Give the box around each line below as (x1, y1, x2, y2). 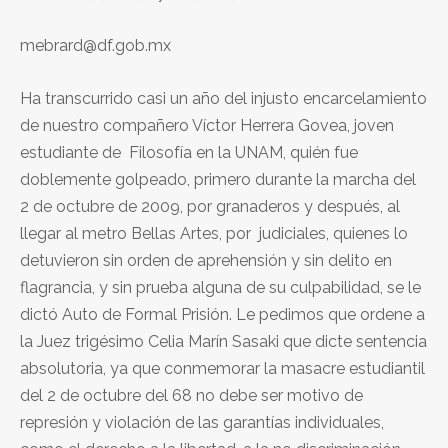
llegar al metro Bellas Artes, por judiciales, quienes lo (20, 223, 408, 243)
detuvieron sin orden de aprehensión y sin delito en (20, 250, 392, 270)
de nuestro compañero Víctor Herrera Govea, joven (20, 115, 394, 135)
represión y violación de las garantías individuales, (20, 412, 384, 432)
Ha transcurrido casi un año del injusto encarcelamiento (20, 88, 427, 108)
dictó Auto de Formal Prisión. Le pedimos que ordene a (20, 304, 425, 324)
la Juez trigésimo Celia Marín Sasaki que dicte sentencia (20, 331, 427, 351)
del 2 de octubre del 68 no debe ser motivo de (20, 385, 363, 405)
